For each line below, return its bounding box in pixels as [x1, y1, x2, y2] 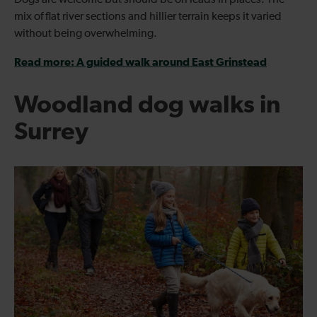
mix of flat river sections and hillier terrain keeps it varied [14, 11, 282, 23]
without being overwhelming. [14, 28, 157, 40]
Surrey [14, 120, 88, 145]
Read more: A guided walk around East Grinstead [14, 56, 267, 68]
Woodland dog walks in [14, 93, 281, 118]
